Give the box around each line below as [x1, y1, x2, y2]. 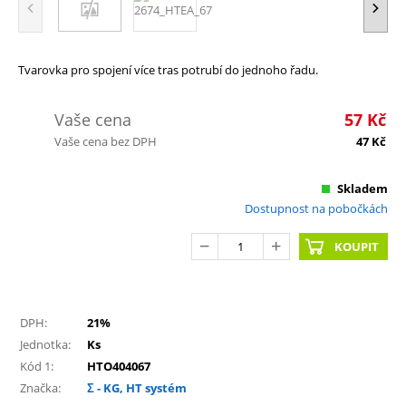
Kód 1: [20, 357, 53, 374]
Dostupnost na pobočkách [245, 199, 388, 217]
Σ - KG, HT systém [87, 379, 187, 396]
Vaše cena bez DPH [54, 132, 157, 150]
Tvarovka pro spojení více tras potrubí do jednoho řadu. [18, 61, 318, 78]
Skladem [337, 179, 388, 197]
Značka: [20, 379, 61, 396]
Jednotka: [20, 335, 71, 353]
